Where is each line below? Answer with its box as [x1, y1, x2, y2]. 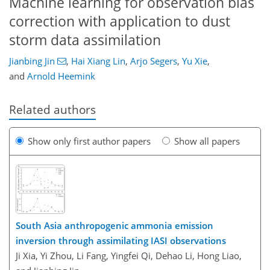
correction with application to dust [9, 11, 230, 31]
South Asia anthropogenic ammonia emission [16, 219, 213, 231]
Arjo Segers [130, 55, 177, 67]
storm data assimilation [9, 30, 161, 49]
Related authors [9, 102, 96, 118]
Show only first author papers [28, 134, 151, 147]
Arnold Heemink [27, 70, 95, 83]
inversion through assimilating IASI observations [16, 234, 226, 246]
